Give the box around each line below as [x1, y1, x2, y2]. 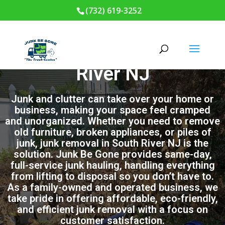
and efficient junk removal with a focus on [17, 203, 208, 215]
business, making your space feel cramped [15, 104, 210, 116]
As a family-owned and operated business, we [7, 181, 218, 193]
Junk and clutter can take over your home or [11, 93, 214, 105]
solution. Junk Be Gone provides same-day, [13, 148, 212, 160]
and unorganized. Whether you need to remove [5, 115, 220, 127]
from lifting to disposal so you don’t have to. [11, 170, 214, 182]
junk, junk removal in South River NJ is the [17, 137, 208, 149]
